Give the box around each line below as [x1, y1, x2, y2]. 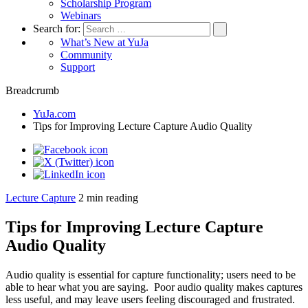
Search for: [33, 23, 83, 34]
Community [60, 49, 112, 60]
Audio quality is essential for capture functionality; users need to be [5, 268, 296, 280]
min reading [87, 192, 138, 203]
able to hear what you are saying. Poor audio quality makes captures [5, 280, 302, 293]
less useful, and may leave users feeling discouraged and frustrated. [5, 293, 295, 305]
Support [60, 61, 95, 73]
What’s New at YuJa [60, 36, 148, 48]
